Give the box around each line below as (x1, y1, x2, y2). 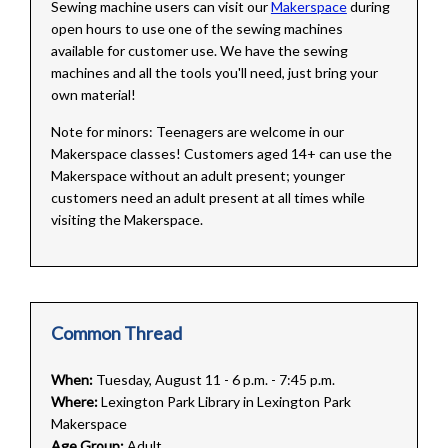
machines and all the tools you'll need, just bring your (50, 63, 378, 81)
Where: (50, 392, 98, 410)
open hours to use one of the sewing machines (50, 19, 343, 37)
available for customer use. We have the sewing (50, 41, 348, 59)
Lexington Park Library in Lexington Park (100, 392, 351, 410)
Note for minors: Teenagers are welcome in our (50, 122, 344, 140)
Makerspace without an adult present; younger (50, 166, 345, 184)
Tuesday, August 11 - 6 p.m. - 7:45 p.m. (95, 370, 335, 388)
